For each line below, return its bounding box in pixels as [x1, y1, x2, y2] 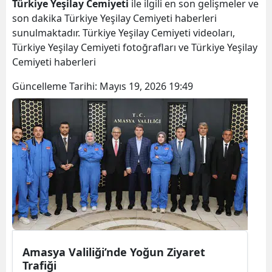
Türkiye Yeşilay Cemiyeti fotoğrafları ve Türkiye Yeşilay [12, 40, 257, 54]
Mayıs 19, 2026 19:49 [100, 79, 193, 93]
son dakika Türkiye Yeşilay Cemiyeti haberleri [12, 11, 217, 25]
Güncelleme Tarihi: [12, 79, 100, 93]
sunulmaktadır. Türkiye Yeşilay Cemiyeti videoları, [12, 25, 235, 39]
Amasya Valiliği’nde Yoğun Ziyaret [22, 244, 205, 259]
